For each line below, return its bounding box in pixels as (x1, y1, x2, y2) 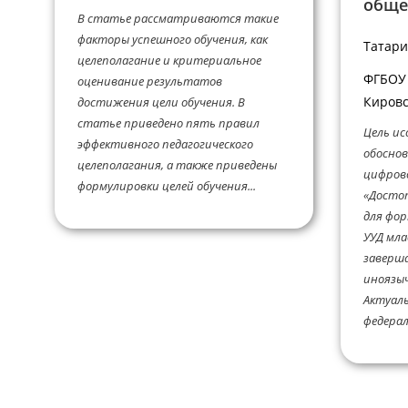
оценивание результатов (77, 73, 222, 90)
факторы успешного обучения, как (77, 31, 268, 48)
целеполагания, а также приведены (77, 157, 277, 174)
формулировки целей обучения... (77, 178, 256, 195)
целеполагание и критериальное (77, 52, 261, 69)
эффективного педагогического (77, 136, 253, 153)
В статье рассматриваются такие (77, 10, 279, 27)
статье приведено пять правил (77, 115, 260, 132)
